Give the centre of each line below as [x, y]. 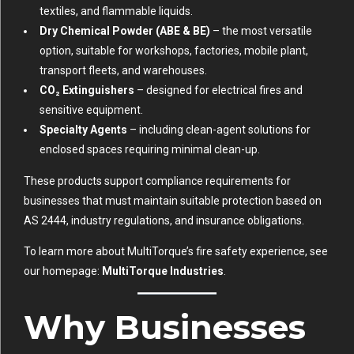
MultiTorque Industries [163, 271]
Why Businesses [165, 328]
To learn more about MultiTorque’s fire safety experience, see [176, 252]
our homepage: [63, 271]
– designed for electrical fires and [218, 90]
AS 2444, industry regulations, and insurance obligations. [164, 221]
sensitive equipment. [91, 110]
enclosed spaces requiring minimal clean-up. [150, 150]
